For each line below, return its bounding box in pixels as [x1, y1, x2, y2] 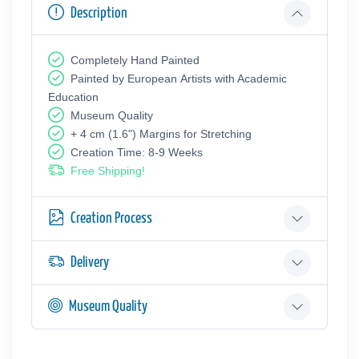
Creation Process [71, 210, 152, 226]
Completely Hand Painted [71, 53, 200, 67]
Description [71, 5, 127, 21]
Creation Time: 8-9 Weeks [71, 145, 203, 159]
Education [48, 90, 99, 103]
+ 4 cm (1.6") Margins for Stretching [71, 127, 252, 140]
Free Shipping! [71, 163, 145, 177]
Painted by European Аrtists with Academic [71, 71, 287, 85]
